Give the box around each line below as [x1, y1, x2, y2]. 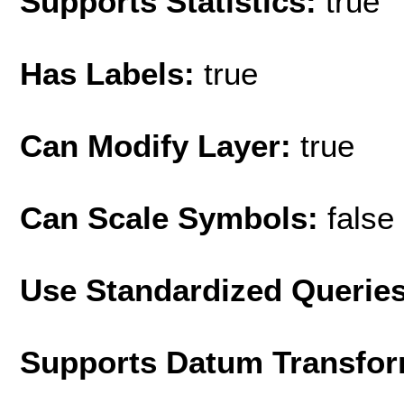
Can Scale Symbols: [20, 199, 327, 235]
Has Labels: [20, 55, 204, 91]
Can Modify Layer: [20, 127, 300, 163]
